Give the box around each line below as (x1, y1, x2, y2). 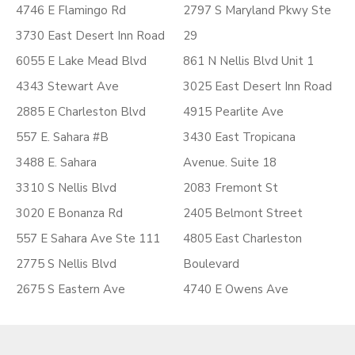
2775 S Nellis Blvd (16, 256, 116, 272)
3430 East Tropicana (183, 129, 296, 145)
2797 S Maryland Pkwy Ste (183, 2, 331, 18)
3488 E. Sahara (16, 155, 97, 170)
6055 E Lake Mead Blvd (16, 53, 147, 69)
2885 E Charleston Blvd (16, 104, 146, 120)
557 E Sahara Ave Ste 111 (16, 231, 160, 246)
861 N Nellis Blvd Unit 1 (183, 53, 314, 69)
